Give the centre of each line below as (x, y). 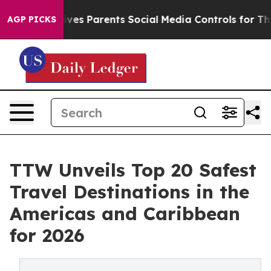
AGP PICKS (32, 19)
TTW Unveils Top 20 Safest (133, 170)
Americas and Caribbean (125, 214)
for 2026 (47, 235)
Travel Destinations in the (129, 192)
